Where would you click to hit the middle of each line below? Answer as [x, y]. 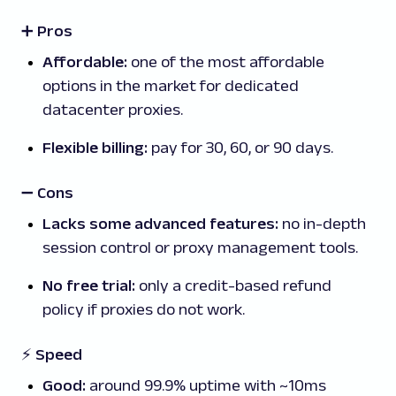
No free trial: [89, 286]
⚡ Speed [52, 355]
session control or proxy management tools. [200, 248]
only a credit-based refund [233, 286]
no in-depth [324, 224]
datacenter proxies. [113, 110]
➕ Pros [47, 31]
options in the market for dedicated [171, 86]
